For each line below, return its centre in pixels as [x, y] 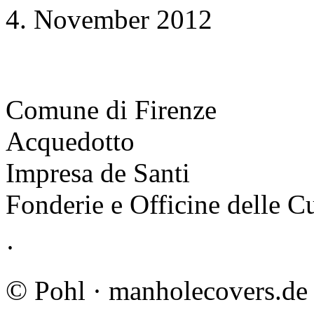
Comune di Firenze [111, 110]
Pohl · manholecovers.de [168, 291]
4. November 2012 [109, 20]
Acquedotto [70, 142]
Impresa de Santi [98, 173]
